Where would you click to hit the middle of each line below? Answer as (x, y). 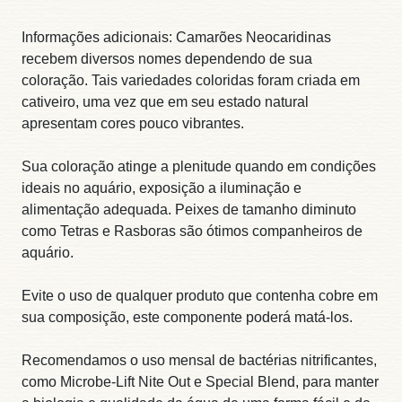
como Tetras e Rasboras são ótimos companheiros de (192, 231)
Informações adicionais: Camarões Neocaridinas (176, 37)
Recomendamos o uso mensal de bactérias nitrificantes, (199, 360)
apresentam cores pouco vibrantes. (133, 123)
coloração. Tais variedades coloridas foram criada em (191, 80)
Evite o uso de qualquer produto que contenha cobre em (200, 295)
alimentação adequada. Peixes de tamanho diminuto (189, 209)
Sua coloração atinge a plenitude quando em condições (199, 166)
